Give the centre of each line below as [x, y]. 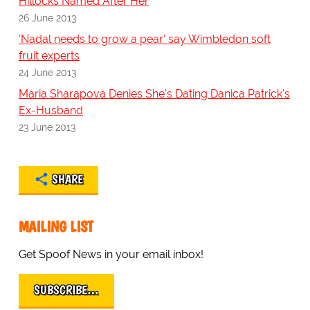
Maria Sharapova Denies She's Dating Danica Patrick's [154, 94]
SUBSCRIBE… [66, 290]
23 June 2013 [47, 127]
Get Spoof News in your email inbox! [111, 255]
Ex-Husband [51, 111]
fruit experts [49, 56]
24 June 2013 [47, 73]
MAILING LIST [56, 227]
